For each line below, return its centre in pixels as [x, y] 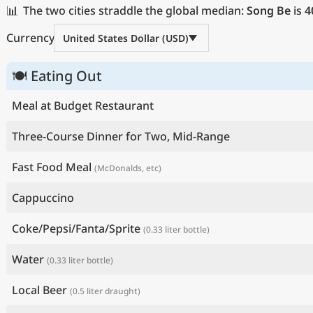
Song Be [269, 11]
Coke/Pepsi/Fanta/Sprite [76, 229]
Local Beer [39, 290]
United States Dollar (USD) [126, 38]
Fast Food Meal [52, 167]
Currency [30, 38]
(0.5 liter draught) [105, 291]
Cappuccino [43, 198]
